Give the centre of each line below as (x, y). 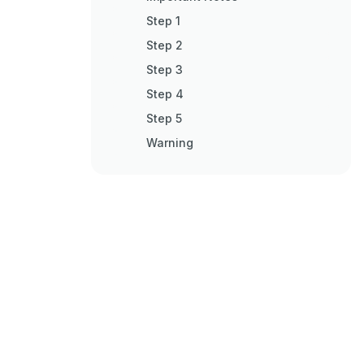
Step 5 (164, 118)
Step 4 (165, 94)
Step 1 (163, 21)
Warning (170, 143)
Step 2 (165, 45)
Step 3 (165, 69)
